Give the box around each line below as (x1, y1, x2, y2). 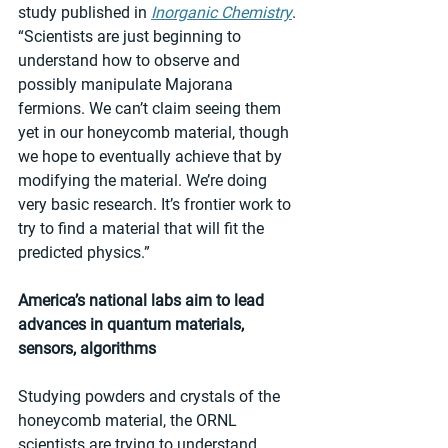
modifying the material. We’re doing (18, 170, 271, 190)
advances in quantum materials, (18, 314, 248, 334)
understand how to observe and (18, 50, 244, 70)
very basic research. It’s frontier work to (18, 194, 295, 214)
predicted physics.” (18, 242, 150, 262)
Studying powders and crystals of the (18, 386, 284, 406)
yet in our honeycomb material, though (18, 122, 293, 142)
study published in (18, 2, 151, 22)
